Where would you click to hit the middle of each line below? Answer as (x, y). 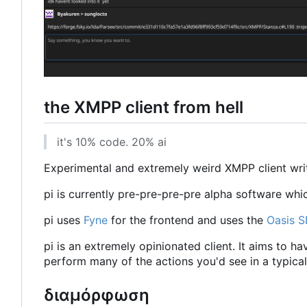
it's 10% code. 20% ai (112, 142)
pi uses (64, 220)
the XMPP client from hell (144, 107)
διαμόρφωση (97, 295)
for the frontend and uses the (187, 220)
